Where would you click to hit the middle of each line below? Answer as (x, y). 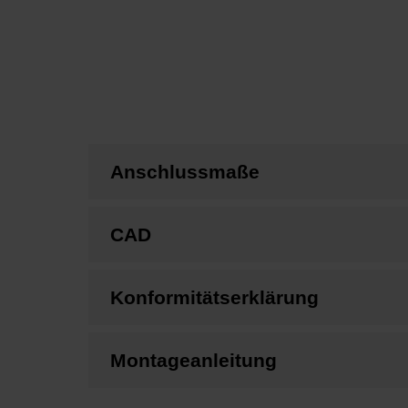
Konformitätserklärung (214, 297)
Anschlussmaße (185, 171)
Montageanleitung (194, 360)
